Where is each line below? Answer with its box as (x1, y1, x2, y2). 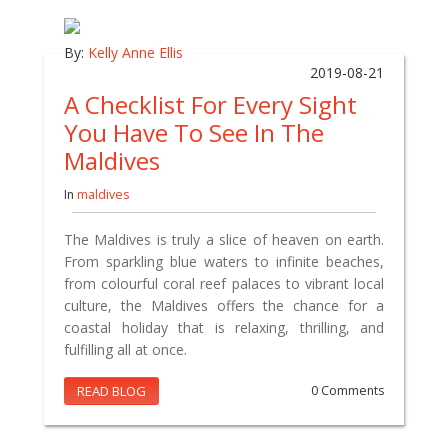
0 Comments (311, 381, 384, 399)
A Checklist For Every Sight (64, 87, 357, 121)
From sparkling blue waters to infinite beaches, (64, 251, 384, 271)
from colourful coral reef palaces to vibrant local (64, 273, 384, 293)
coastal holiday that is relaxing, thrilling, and (64, 317, 384, 337)
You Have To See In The (64, 115, 324, 149)
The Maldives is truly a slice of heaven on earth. (64, 229, 384, 249)
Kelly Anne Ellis (88, 42, 183, 62)
